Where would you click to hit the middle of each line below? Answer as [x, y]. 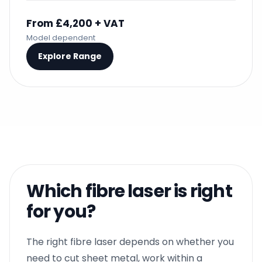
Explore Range [70, 56]
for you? [61, 212]
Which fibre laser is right [129, 191]
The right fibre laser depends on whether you [130, 242]
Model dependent [61, 38]
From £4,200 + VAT [75, 23]
